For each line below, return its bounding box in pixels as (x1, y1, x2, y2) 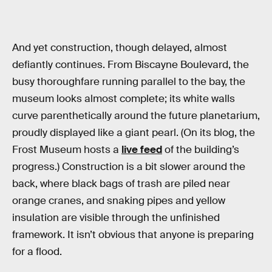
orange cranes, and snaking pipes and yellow (12, 194, 225, 207)
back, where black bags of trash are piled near (12, 177, 230, 190)
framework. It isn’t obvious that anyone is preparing (12, 228, 254, 241)
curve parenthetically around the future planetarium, (12, 109, 260, 122)
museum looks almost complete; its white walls (12, 92, 235, 105)
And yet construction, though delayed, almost (12, 41, 227, 54)
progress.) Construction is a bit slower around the (12, 160, 245, 173)
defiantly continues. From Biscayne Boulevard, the (12, 58, 249, 71)
